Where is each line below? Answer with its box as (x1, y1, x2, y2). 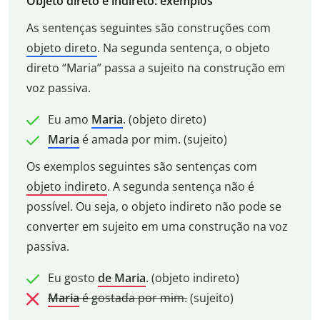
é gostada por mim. (79, 289, 187, 306)
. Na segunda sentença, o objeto (96, 39, 270, 56)
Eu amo (47, 111, 91, 127)
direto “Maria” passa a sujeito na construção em (26, 59, 285, 76)
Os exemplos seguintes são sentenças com (26, 158, 257, 174)
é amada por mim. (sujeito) (79, 131, 227, 147)
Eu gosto (47, 269, 98, 286)
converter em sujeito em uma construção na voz (26, 218, 288, 234)
